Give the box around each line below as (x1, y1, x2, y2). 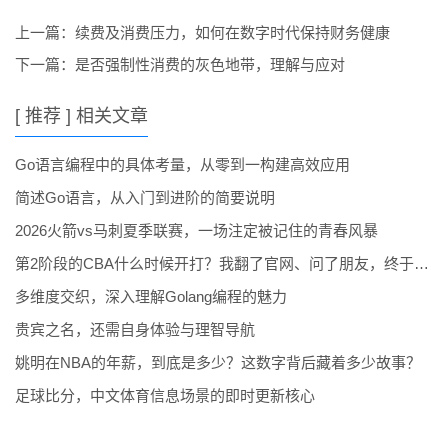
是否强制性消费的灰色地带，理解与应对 (75, 55, 345, 73)
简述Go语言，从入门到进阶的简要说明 (15, 188, 275, 206)
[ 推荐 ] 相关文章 (15, 105, 148, 126)
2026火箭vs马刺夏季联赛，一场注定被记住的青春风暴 (15, 221, 378, 239)
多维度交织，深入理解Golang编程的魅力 (15, 287, 287, 305)
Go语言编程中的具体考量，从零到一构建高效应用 (15, 155, 350, 173)
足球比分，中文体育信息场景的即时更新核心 (15, 386, 315, 404)
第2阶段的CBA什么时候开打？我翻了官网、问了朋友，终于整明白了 (414, 254, 429, 272)
